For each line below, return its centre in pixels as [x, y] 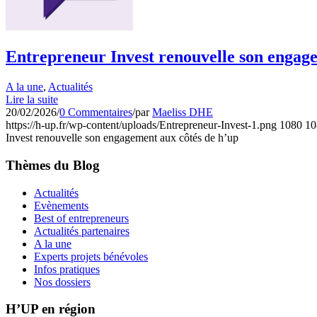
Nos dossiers [62, 282]
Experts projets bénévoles [91, 256]
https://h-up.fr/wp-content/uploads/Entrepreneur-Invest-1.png [141, 125]
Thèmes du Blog [53, 165]
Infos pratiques [67, 269]
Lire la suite [32, 100]
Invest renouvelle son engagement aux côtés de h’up [122, 138]
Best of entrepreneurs [81, 218]
